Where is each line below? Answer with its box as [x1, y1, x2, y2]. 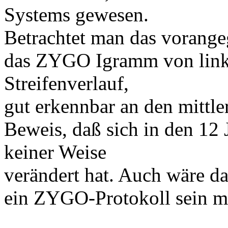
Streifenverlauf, [4, 72, 129, 94]
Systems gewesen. [4, 3, 149, 25]
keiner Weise [4, 140, 106, 163]
